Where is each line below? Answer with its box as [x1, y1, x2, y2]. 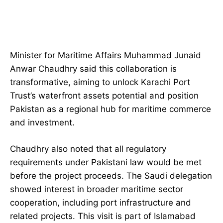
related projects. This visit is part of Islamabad [10, 211, 196, 222]
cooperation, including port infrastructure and [10, 198, 191, 208]
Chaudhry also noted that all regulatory [10, 144, 166, 154]
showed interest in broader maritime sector [10, 184, 183, 195]
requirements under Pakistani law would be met [10, 157, 202, 168]
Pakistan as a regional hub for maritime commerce [10, 104, 211, 114]
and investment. [10, 117, 75, 128]
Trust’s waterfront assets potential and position [10, 91, 199, 101]
